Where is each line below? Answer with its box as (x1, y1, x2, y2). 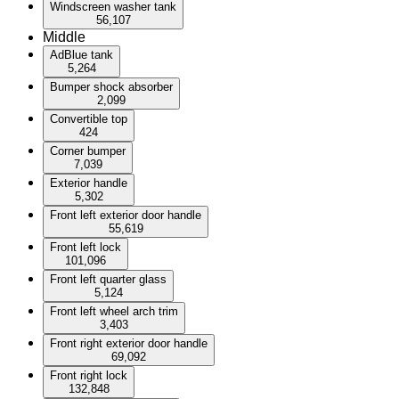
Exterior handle (50, 176, 127, 190)
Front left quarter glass (50, 273, 167, 286)
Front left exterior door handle (50, 208, 201, 222)
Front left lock (50, 240, 121, 254)
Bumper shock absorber (50, 80, 173, 94)
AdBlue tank (50, 48, 113, 61)
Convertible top (50, 112, 127, 126)
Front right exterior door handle (50, 337, 208, 350)
